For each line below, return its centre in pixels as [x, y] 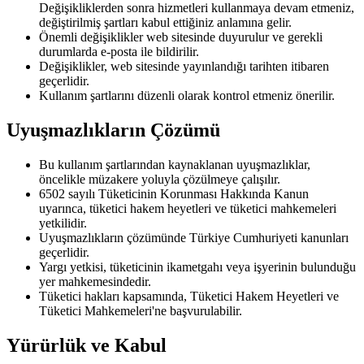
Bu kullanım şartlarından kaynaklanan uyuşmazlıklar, [175, 164]
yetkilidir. [63, 223]
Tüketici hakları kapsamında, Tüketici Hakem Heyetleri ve [189, 296]
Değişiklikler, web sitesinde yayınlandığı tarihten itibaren [184, 66]
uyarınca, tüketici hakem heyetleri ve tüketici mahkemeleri [188, 208]
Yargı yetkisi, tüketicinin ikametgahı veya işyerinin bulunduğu [197, 266]
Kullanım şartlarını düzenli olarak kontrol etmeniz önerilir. [187, 95]
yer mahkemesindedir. [95, 281]
